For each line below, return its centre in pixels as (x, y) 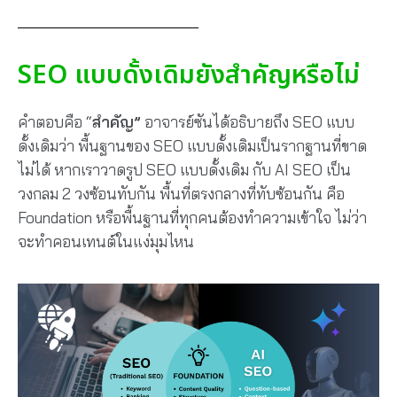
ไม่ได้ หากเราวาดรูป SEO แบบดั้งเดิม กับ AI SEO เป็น (184, 169)
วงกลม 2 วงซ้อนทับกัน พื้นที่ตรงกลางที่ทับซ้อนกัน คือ (181, 193)
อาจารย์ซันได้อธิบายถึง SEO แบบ (248, 121)
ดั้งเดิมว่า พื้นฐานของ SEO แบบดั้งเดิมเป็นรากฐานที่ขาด (192, 145)
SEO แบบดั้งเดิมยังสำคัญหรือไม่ (189, 75)
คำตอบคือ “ (55, 121)
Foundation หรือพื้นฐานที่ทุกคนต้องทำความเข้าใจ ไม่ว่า (192, 217)
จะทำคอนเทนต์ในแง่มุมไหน (106, 241)
